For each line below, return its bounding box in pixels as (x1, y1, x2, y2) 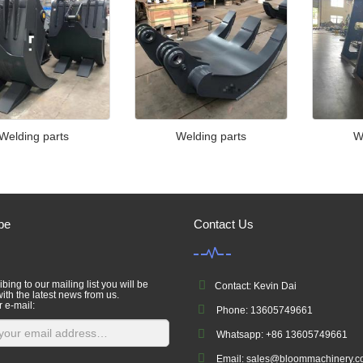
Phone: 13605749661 (214, 305, 313, 316)
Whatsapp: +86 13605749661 (214, 329, 348, 340)
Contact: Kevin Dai (210, 280, 297, 292)
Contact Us (194, 217, 254, 231)
